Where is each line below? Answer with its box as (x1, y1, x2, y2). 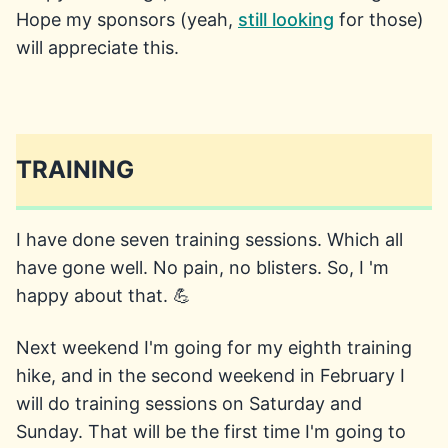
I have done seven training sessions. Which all (16, 229, 403, 250)
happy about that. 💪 (16, 285, 191, 306)
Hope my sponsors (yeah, (16, 9, 238, 30)
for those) (334, 9, 424, 30)
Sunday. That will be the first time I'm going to (16, 421, 406, 442)
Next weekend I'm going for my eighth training (16, 337, 412, 358)
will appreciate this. (16, 37, 179, 58)
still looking (238, 9, 334, 30)
